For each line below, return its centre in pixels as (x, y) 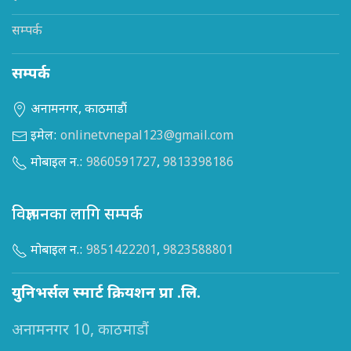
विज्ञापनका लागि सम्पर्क (77, 216)
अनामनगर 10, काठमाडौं (80, 331)
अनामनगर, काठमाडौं (77, 110)
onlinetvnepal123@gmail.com (147, 137)
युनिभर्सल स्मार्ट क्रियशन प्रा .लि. (106, 295)
